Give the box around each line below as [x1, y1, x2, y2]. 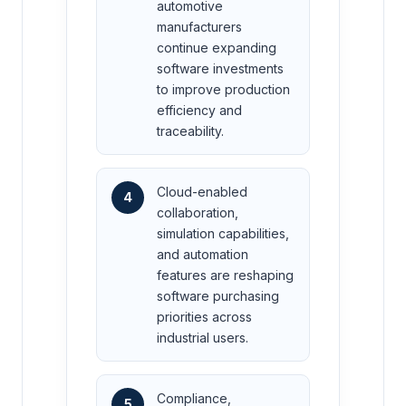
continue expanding [157, 40, 276, 56]
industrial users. [157, 330, 248, 346]
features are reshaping [157, 267, 294, 284]
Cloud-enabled [157, 184, 247, 200]
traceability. [157, 123, 224, 140]
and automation [157, 246, 248, 263]
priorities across [157, 309, 252, 325]
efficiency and [157, 102, 242, 119]
